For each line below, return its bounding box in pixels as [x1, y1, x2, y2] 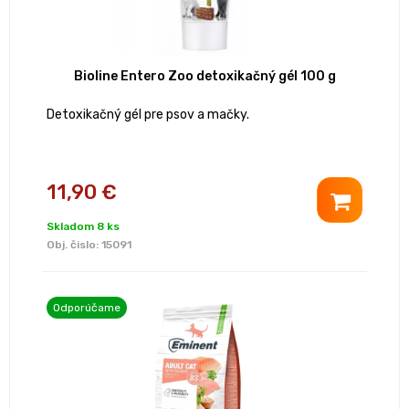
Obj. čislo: [47, 238, 101, 252]
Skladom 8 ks [47, 220, 120, 234]
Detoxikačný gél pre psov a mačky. [47, 107, 249, 123]
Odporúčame [53, 301, 121, 315]
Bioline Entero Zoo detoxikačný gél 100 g [73, 68, 336, 85]
